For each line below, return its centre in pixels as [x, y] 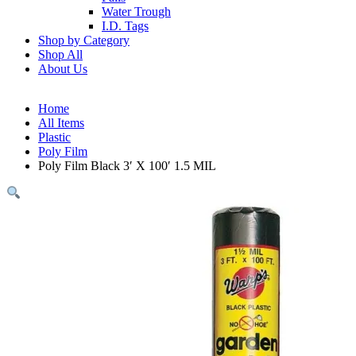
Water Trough [136, 12]
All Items [61, 123]
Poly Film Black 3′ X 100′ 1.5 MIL [127, 166]
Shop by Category [84, 40]
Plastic [54, 137]
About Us [63, 69]
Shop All [60, 54]
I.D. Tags [125, 26]
